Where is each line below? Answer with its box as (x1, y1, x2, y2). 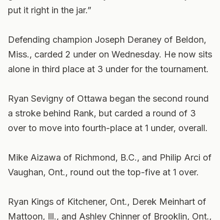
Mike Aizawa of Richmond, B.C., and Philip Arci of (8, 152, 212, 163)
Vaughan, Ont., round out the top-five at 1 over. (8, 167, 199, 177)
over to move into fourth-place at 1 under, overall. (8, 123, 208, 133)
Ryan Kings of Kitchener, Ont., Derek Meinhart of (8, 196, 206, 207)
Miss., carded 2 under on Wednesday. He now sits (8, 49, 212, 59)
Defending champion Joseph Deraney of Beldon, (8, 34, 206, 45)
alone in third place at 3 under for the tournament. (8, 64, 209, 74)
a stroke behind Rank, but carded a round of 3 (8, 108, 196, 118)
